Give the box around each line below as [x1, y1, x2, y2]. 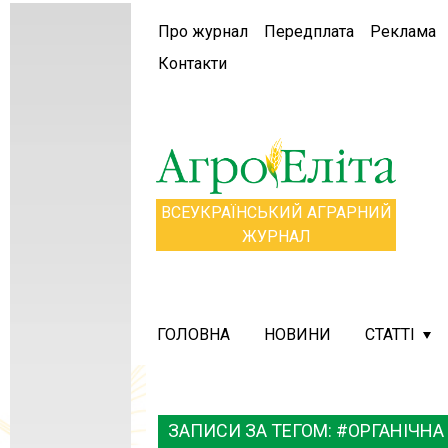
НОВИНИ [264, 325, 332, 345]
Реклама [370, 22, 437, 41]
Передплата [264, 22, 355, 41]
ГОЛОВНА [157, 325, 231, 345]
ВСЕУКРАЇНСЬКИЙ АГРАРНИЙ [160, 203, 392, 223]
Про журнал [158, 22, 249, 41]
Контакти [158, 54, 228, 73]
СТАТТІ [365, 325, 416, 345]
